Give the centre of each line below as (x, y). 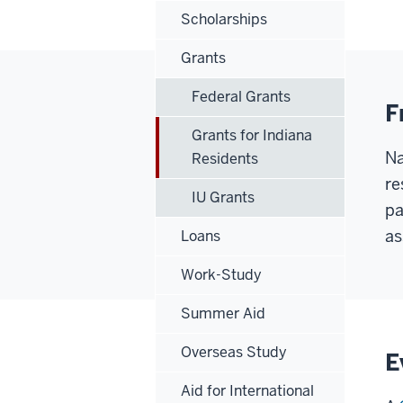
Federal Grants (241, 96)
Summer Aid (223, 313)
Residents (225, 158)
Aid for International (247, 390)
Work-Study (221, 274)
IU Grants (223, 197)
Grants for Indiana (252, 135)
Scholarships (224, 19)
